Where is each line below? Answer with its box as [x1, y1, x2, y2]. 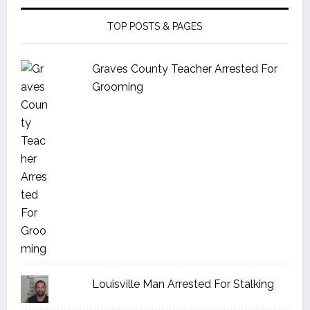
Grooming [91, 80, 143, 93]
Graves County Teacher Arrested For [91, 62, 277, 75]
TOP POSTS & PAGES [107, 21, 202, 32]
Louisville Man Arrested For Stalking [91, 277, 274, 291]
